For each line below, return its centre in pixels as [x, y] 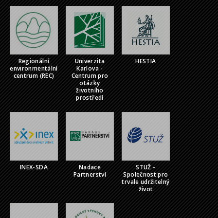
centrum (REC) [34, 76]
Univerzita [90, 61]
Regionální [34, 61]
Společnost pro [146, 174]
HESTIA [146, 61]
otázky [90, 83]
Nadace [90, 167]
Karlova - [90, 69]
